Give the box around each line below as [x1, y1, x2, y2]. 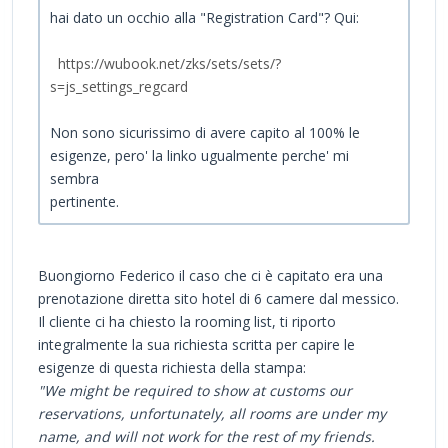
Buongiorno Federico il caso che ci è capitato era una [38, 266, 383, 286]
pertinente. [50, 192, 119, 212]
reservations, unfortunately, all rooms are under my [38, 404, 386, 424]
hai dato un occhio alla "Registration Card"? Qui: [50, 8, 359, 28]
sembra [50, 169, 99, 189]
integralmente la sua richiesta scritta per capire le [38, 335, 355, 355]
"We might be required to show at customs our [38, 381, 352, 401]
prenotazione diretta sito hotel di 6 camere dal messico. [38, 289, 403, 309]
